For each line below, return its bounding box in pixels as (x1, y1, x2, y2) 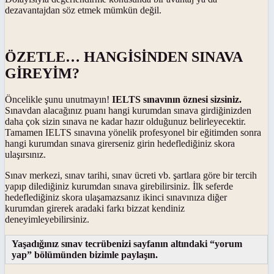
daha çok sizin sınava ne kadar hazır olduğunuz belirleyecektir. (5, 116, 246, 127)
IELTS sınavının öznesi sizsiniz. (112, 94, 242, 105)
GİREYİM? (5, 65, 80, 81)
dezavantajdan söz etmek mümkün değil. (5, 4, 161, 15)
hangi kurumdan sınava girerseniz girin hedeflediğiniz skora (5, 138, 235, 149)
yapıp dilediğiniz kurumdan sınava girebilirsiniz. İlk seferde (5, 180, 233, 191)
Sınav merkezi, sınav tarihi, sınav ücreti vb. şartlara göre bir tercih (5, 169, 257, 180)
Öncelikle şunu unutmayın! (5, 94, 112, 105)
